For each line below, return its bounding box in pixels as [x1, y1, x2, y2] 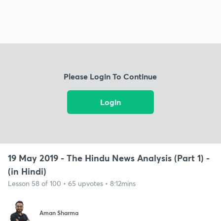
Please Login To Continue [64, 71, 157, 82]
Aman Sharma [39, 209, 78, 217]
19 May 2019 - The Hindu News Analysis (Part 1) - [8, 151, 210, 164]
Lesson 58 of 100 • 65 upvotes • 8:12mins [8, 178, 136, 188]
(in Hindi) [8, 165, 46, 177]
